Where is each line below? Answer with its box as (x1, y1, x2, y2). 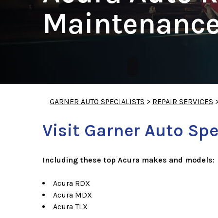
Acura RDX (53, 179, 90, 188)
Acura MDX (53, 190, 92, 200)
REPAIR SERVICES (152, 97, 213, 107)
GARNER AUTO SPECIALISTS (50, 97, 145, 107)
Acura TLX (53, 202, 88, 212)
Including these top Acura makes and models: (42, 155, 215, 165)
